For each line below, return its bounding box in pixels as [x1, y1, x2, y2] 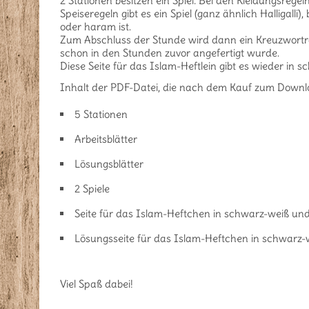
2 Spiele [74, 182, 110, 196]
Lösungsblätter [74, 157, 143, 171]
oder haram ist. [60, 20, 131, 34]
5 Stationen [74, 108, 128, 121]
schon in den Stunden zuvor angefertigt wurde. [60, 46, 279, 60]
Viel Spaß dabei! [60, 277, 133, 291]
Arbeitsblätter [74, 132, 137, 146]
